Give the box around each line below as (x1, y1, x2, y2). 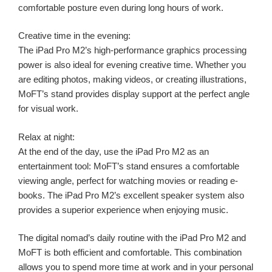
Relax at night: (18, 131, 75, 142)
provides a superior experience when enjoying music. (18, 204, 228, 215)
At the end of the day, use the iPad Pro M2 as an (18, 146, 209, 157)
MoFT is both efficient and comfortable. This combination (18, 247, 242, 258)
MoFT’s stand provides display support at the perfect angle (18, 89, 250, 100)
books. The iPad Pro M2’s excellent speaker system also (18, 189, 244, 200)
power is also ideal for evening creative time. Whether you (18, 59, 246, 70)
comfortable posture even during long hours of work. (18, 2, 223, 13)
